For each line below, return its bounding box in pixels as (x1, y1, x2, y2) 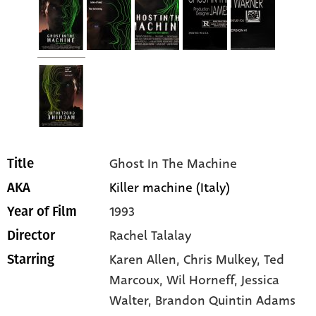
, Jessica (234, 271, 280, 290)
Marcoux (109, 271, 160, 290)
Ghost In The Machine (109, 154, 238, 174)
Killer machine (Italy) (109, 178, 231, 197)
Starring (7, 252, 54, 268)
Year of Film (7, 204, 77, 220)
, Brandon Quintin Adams (148, 291, 296, 310)
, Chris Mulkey (176, 250, 257, 269)
